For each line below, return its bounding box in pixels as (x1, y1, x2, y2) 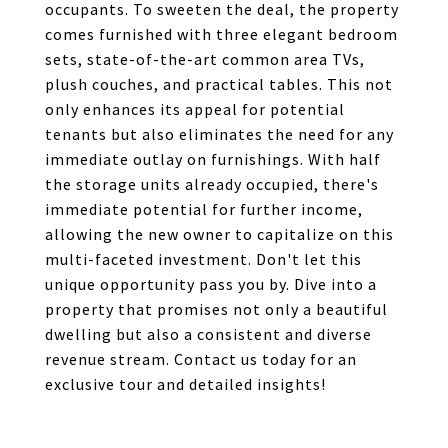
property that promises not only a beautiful (45, 299, 388, 319)
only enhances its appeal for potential (45, 99, 345, 119)
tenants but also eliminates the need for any (45, 124, 394, 144)
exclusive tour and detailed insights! (45, 374, 326, 394)
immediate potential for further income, (45, 199, 363, 219)
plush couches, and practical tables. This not (45, 74, 393, 94)
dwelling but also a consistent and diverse (45, 324, 372, 344)
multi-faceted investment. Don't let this (45, 249, 362, 269)
